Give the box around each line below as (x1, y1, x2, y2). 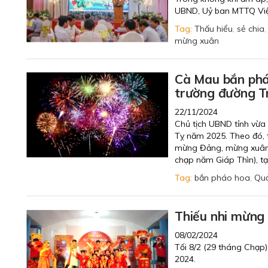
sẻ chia (237, 23, 264, 34)
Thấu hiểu (194, 23, 233, 34)
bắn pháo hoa (194, 172, 250, 183)
